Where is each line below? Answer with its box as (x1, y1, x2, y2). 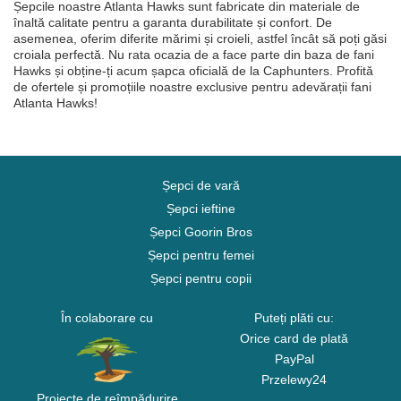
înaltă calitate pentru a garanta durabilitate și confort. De (13, 15, 332, 30)
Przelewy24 (261, 372, 327, 387)
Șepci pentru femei (147, 248, 254, 262)
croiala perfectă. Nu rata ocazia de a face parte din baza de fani (13, 47, 374, 62)
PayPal (274, 352, 314, 366)
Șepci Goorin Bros (149, 225, 252, 239)
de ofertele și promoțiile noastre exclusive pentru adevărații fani (13, 80, 371, 94)
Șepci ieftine (166, 201, 235, 216)
